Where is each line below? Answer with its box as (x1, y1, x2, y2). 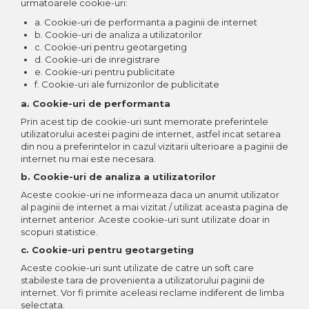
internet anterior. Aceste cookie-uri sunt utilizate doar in (21, 213, 270, 225)
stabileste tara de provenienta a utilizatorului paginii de (21, 274, 265, 286)
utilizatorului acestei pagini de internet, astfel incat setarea (21, 128, 281, 139)
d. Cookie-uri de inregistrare (34, 53, 160, 65)
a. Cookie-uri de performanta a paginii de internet (34, 16, 257, 28)
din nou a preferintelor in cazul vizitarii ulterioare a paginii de (21, 140, 288, 152)
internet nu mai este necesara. (21, 152, 156, 164)
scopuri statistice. (21, 226, 98, 237)
